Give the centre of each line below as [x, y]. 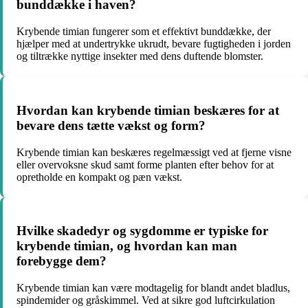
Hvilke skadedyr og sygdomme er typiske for [142, 231]
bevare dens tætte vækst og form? [111, 125]
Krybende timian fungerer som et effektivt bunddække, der [144, 32]
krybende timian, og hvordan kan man [127, 246]
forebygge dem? [62, 261]
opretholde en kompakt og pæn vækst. [99, 177]
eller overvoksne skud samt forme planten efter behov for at [145, 164]
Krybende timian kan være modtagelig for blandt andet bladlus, [153, 288]
